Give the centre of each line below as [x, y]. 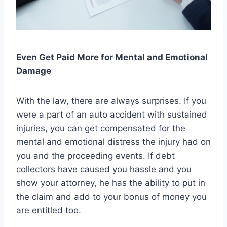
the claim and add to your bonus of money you [111, 196]
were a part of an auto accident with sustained [112, 114]
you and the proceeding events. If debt [96, 155]
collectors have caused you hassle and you [104, 169]
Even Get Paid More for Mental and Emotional [112, 57]
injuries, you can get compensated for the [101, 128]
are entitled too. [49, 210]
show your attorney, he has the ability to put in [111, 183]
